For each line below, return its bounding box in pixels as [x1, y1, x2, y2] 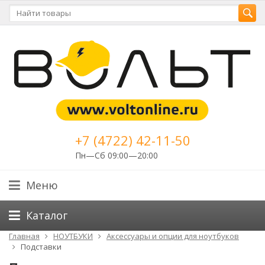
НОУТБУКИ [53, 231, 93, 241]
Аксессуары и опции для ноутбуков [106, 231, 239, 241]
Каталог [26, 208, 67, 222]
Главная [9, 231, 40, 241]
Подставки [21, 241, 62, 252]
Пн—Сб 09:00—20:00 [75, 150, 158, 161]
